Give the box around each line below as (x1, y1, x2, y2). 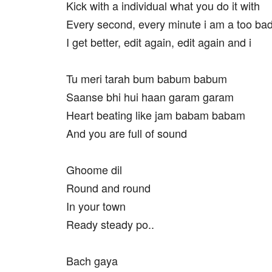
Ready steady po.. (66, 216, 154, 232)
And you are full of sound (66, 125, 187, 141)
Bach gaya (66, 253, 118, 268)
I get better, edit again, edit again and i (66, 34, 251, 50)
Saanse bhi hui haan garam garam (66, 89, 234, 104)
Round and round (66, 180, 151, 195)
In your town (66, 198, 126, 214)
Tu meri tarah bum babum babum (66, 70, 227, 86)
